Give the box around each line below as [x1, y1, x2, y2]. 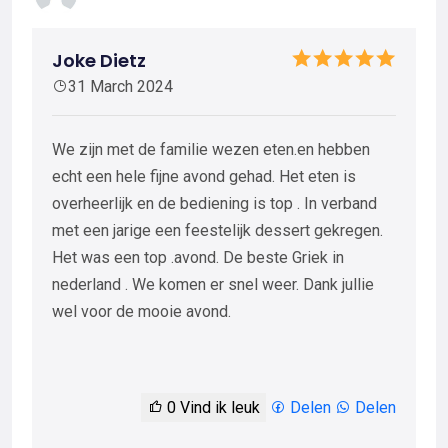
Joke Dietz [52, 48, 146, 74]
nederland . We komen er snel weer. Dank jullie [52, 275, 374, 295]
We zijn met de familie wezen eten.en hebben [52, 140, 370, 160]
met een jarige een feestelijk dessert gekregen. [52, 221, 383, 241]
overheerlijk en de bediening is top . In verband [52, 194, 377, 214]
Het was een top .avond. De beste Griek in [52, 248, 344, 268]
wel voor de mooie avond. [52, 302, 231, 322]
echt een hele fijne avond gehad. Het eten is [52, 167, 356, 187]
